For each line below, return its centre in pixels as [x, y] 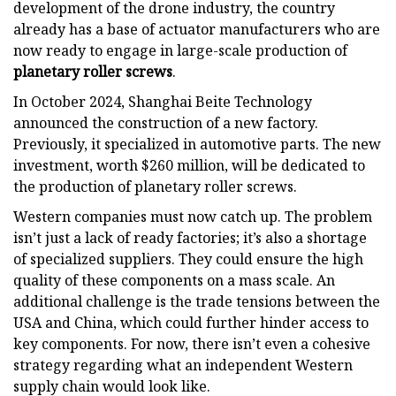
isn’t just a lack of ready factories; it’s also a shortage [190, 237]
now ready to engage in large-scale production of [180, 50]
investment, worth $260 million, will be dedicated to [189, 165]
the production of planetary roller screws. [155, 186]
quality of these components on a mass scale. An [174, 280]
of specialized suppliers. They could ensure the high [188, 259]
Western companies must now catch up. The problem [193, 216]
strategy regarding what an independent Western [183, 365]
